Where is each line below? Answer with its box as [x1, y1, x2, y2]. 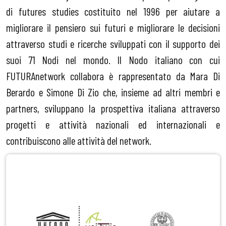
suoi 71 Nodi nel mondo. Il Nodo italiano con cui [6, 53, 220, 67]
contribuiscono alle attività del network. [6, 134, 151, 147]
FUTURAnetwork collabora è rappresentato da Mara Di [6, 69, 220, 83]
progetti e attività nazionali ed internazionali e [6, 118, 220, 131]
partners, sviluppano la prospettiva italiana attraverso [6, 101, 220, 115]
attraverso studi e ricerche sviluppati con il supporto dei [6, 37, 220, 50]
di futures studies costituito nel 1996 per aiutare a [6, 5, 220, 18]
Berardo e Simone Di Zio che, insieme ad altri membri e [6, 85, 220, 99]
